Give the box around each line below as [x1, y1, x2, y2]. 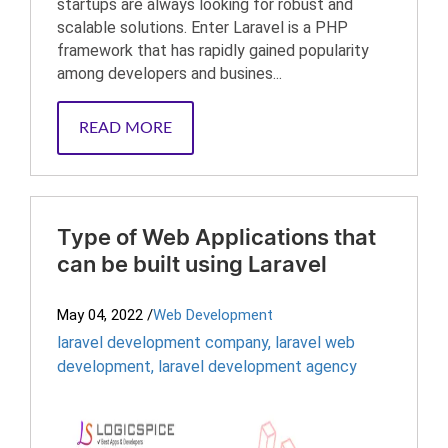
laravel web [275, 333, 355, 352]
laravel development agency [158, 357, 357, 376]
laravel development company [57, 333, 268, 352]
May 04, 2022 [57, 306, 143, 324]
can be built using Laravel [57, 254, 327, 276]
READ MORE [79, 120, 172, 136]
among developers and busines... [57, 64, 282, 83]
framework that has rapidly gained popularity [57, 41, 369, 60]
